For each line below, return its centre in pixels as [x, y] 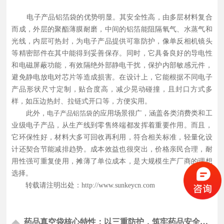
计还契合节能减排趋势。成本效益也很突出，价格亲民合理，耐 [112, 149]
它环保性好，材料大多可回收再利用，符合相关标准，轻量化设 [112, 137]
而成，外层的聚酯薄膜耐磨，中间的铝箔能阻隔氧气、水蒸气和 [112, 29]
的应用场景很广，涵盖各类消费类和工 [152, 113]
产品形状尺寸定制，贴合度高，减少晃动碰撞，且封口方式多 [112, 89]
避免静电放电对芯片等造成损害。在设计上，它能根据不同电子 [112, 77]
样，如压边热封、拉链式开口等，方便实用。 [82, 101]
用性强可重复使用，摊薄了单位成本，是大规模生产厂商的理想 [112, 161]
